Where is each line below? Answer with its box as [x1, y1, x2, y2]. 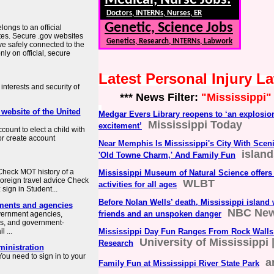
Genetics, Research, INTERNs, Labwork [106, 37, 232, 46]
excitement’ [98, 121, 142, 131]
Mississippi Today [148, 119, 242, 131]
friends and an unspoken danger [98, 209, 221, 219]
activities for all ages [98, 180, 177, 190]
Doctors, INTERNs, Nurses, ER [106, 9, 202, 18]
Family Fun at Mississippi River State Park [98, 259, 259, 268]
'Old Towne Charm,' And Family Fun [98, 150, 235, 160]
